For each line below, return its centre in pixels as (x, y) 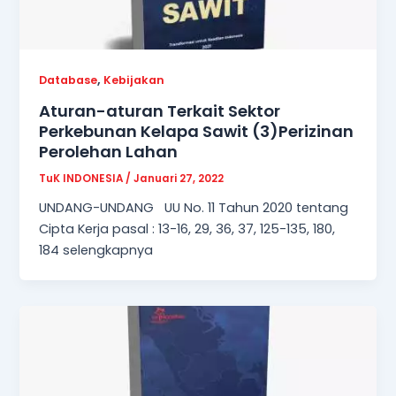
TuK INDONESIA (83, 178)
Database (69, 80)
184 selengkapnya (96, 250)
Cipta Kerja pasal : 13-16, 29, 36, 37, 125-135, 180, (187, 228)
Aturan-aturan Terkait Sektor (160, 110)
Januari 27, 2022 (179, 178)
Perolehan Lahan (109, 151)
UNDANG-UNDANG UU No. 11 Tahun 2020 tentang (194, 207)
